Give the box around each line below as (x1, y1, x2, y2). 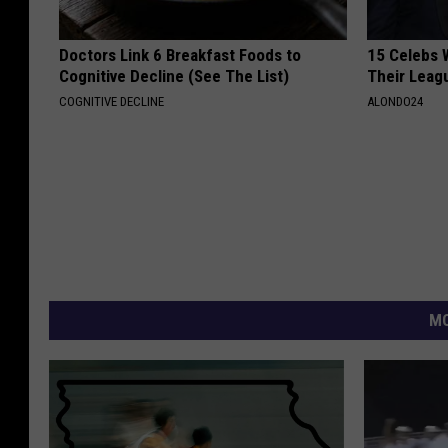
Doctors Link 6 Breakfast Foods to (59, 45, 301, 66)
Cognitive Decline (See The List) (59, 66, 289, 87)
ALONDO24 (367, 94, 424, 110)
